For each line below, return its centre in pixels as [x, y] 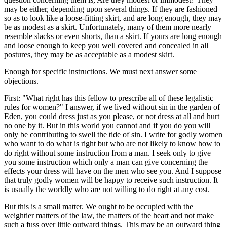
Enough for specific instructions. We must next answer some [100, 71]
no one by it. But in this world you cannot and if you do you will [107, 125]
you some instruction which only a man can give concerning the [106, 162]
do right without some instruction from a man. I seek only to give [107, 153]
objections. [21, 81]
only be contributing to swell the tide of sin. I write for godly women [113, 134]
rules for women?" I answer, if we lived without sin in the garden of [112, 107]
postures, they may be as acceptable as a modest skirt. [89, 54]
